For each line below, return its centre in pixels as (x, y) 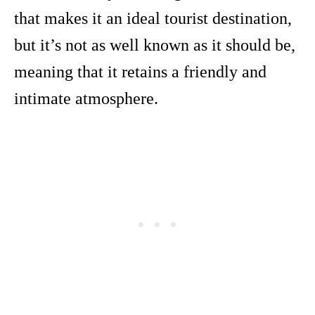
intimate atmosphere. (86, 99)
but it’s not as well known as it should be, (155, 45)
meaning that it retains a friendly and (140, 72)
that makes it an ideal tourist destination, (153, 19)
